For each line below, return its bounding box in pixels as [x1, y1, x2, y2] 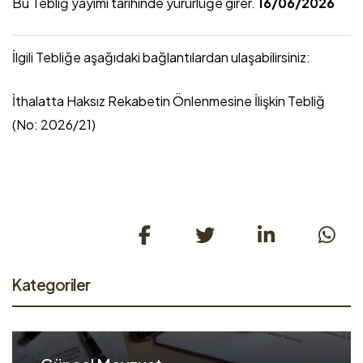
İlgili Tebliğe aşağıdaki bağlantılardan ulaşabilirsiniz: [12, 49, 310, 66]
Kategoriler [12, 275, 91, 295]
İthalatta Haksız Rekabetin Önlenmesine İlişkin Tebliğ [12, 92, 325, 110]
